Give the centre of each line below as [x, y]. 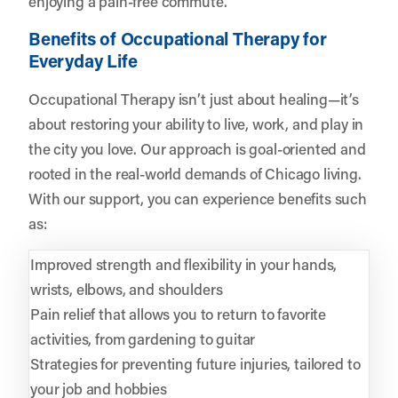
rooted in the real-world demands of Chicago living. [195, 173]
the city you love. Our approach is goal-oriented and [197, 148]
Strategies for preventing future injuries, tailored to [195, 363]
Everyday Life [83, 60]
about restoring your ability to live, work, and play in [196, 123]
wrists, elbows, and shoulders [127, 288]
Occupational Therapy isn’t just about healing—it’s [194, 98]
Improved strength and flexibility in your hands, [184, 263]
